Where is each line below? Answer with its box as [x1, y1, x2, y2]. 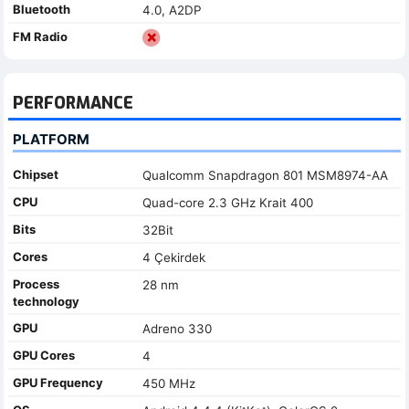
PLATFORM [13, 130, 89, 148]
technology [13, 293, 79, 309]
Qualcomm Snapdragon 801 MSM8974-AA [142, 167, 388, 183]
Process [13, 276, 59, 291]
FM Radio [13, 28, 68, 44]
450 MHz [142, 375, 195, 391]
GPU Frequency [13, 374, 103, 390]
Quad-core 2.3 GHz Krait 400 [142, 194, 313, 210]
